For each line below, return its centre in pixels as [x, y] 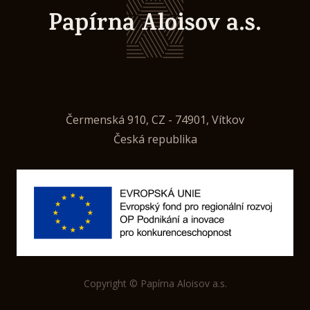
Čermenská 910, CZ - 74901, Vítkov [155, 120]
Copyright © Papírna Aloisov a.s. [155, 283]
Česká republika [155, 139]
